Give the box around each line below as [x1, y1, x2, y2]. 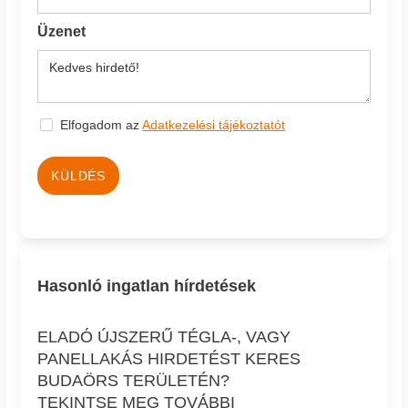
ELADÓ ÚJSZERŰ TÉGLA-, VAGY [37, 328, 291, 347]
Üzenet [37, 23, 87, 39]
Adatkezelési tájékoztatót [142, 117, 286, 133]
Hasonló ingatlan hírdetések [37, 277, 257, 296]
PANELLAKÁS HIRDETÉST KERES [37, 350, 301, 369]
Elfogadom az [60, 117, 143, 133]
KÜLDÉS [51, 168, 106, 184]
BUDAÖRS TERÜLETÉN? [37, 372, 230, 391]
